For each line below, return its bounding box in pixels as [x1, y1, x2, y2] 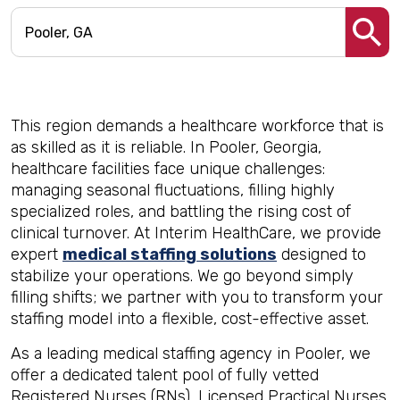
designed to [277, 245, 366, 264]
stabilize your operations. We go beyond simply [11, 266, 354, 286]
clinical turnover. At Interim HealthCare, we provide [11, 223, 381, 243]
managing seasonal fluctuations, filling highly [11, 180, 335, 200]
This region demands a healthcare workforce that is [11, 116, 384, 136]
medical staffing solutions [62, 245, 277, 264]
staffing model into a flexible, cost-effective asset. [11, 309, 369, 329]
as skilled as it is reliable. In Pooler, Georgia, [11, 137, 321, 157]
